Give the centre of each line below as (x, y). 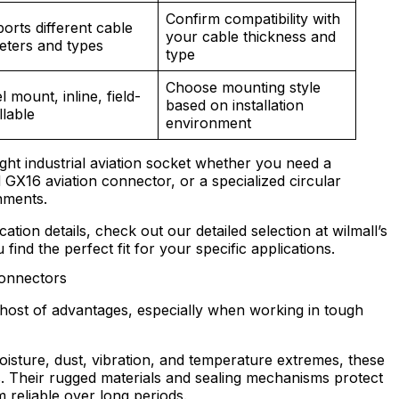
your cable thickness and (251, 37)
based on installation (235, 106)
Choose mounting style (243, 88)
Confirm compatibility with (253, 19)
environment (208, 123)
